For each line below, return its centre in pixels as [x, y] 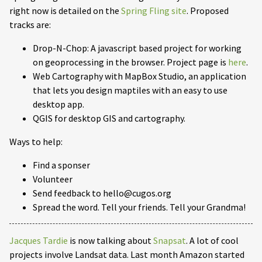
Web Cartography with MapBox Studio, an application [139, 76]
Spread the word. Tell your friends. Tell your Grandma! [139, 207]
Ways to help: [36, 142]
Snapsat [170, 241]
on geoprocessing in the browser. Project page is [130, 62]
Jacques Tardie [39, 241]
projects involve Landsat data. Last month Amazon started [127, 255]
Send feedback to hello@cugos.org [102, 193]
